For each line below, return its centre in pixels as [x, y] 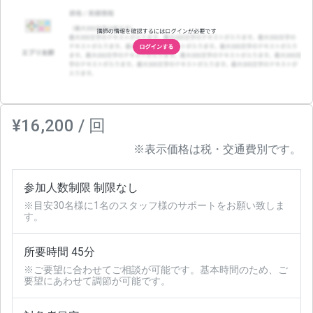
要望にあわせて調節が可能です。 [97, 281]
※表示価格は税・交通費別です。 [217, 150]
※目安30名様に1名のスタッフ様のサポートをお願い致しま [154, 206]
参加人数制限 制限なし [81, 188]
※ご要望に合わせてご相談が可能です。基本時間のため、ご [156, 270]
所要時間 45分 [59, 252]
